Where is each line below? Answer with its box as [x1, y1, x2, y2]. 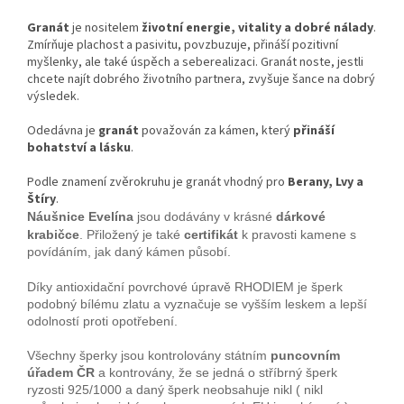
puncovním [271, 348, 340, 363]
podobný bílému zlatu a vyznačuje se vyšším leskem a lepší [27, 297, 367, 312]
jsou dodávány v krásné [137, 209, 276, 225]
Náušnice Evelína [27, 209, 137, 225]
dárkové [276, 209, 326, 225]
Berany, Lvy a [288, 173, 363, 192]
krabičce [27, 227, 79, 243]
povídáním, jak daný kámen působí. [27, 244, 234, 260]
